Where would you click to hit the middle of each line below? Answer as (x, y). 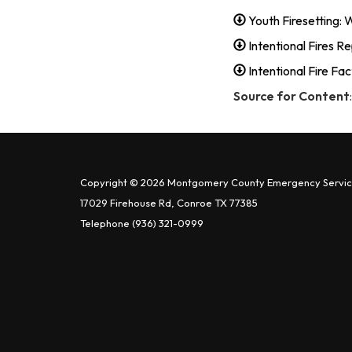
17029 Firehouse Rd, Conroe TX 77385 (169, 202)
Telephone (105, 223)
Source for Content (291, 95)
